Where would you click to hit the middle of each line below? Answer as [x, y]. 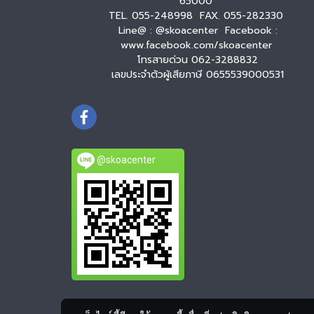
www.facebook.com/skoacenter [198, 46]
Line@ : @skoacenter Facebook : [198, 31]
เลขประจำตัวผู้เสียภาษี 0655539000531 [198, 75]
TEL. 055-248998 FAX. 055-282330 [198, 16]
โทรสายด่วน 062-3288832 [198, 60]
